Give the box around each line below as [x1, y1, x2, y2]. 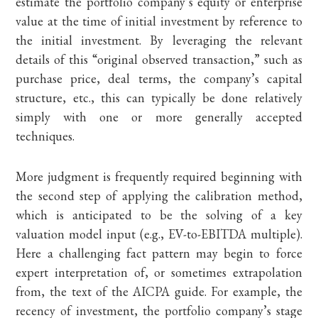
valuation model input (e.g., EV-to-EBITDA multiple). [16, 226, 302, 242]
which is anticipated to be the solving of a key [16, 207, 302, 223]
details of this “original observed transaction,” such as [16, 51, 302, 67]
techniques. [16, 128, 75, 144]
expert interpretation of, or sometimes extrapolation [16, 264, 302, 280]
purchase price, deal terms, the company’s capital [16, 70, 302, 87]
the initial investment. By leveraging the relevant [16, 32, 302, 48]
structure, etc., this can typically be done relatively [16, 89, 302, 106]
